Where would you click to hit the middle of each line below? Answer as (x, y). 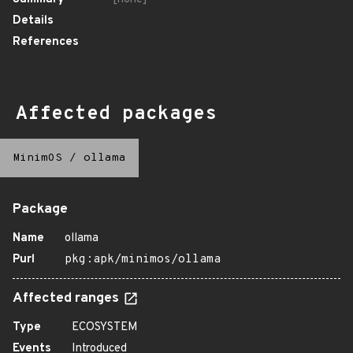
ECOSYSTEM (105, 327)
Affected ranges (67, 299)
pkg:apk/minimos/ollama (143, 260)
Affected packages (116, 114)
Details (33, 21)
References (46, 42)
